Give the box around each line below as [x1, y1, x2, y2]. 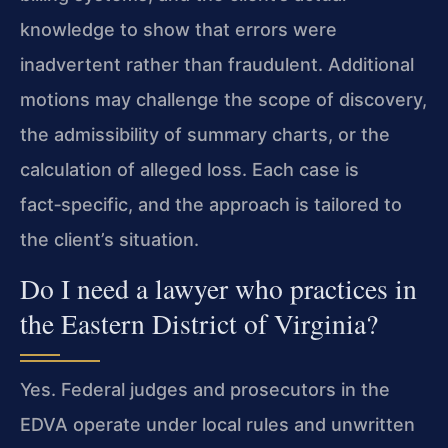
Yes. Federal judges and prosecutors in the [20, 379, 390, 401]
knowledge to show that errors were [20, 18, 337, 40]
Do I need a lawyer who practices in [20, 270, 417, 308]
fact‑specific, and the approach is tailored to [20, 193, 402, 215]
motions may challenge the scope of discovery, [20, 88, 427, 110]
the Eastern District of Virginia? [20, 305, 378, 343]
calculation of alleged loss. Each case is [20, 158, 359, 180]
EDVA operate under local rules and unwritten [20, 414, 415, 436]
